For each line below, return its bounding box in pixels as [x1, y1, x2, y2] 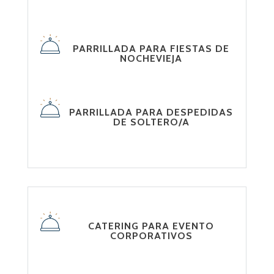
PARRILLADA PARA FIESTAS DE [73, 43, 230, 54]
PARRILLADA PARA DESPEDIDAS [69, 106, 234, 118]
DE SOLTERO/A [113, 116, 190, 128]
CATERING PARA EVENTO [88, 220, 215, 232]
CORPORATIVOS [109, 230, 193, 242]
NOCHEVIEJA [120, 53, 183, 64]
